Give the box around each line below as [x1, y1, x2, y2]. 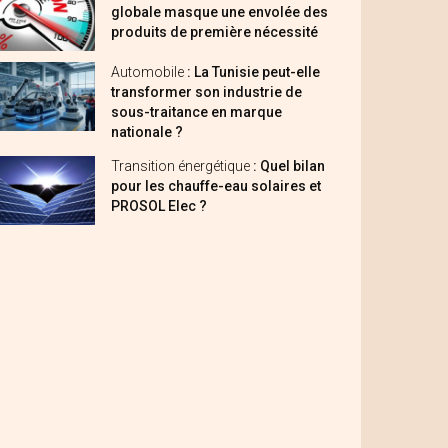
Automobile [111, 64, 187, 80]
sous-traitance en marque [111, 104, 282, 120]
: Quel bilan [253, 158, 325, 174]
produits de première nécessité [111, 24, 318, 40]
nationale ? [111, 124, 183, 140]
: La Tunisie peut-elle [187, 64, 320, 80]
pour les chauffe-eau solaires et [111, 178, 321, 194]
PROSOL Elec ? [111, 198, 207, 214]
